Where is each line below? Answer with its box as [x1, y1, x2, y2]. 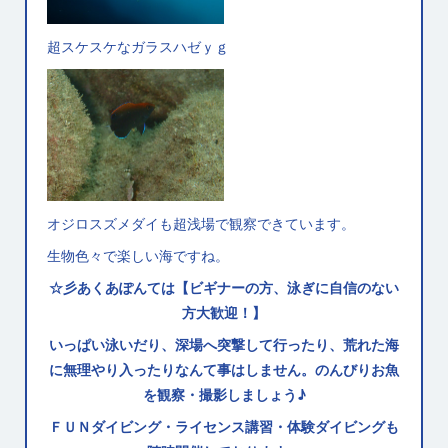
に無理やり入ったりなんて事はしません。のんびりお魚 [49, 359, 399, 380]
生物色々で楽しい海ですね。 [47, 245, 230, 266]
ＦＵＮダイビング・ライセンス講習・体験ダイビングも [49, 416, 399, 437]
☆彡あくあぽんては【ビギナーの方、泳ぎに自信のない [49, 277, 399, 298]
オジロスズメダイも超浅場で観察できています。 [47, 213, 356, 234]
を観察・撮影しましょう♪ [142, 384, 306, 405]
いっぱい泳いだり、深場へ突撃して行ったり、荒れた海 [49, 334, 399, 355]
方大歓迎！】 [182, 302, 266, 323]
